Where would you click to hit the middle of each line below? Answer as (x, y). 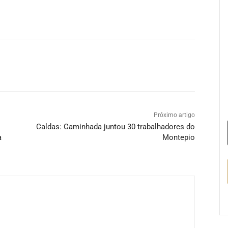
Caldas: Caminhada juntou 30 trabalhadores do (115, 126)
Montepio (178, 137)
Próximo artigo (174, 115)
